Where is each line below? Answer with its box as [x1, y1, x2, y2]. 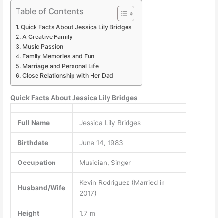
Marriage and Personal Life [22, 62, 99, 70]
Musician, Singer [79, 158, 131, 166]
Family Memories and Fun [22, 53, 94, 60]
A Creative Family [22, 33, 73, 41]
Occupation [17, 158, 56, 166]
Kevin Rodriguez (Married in [79, 178, 165, 186]
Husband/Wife [17, 183, 65, 192]
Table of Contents [16, 6, 84, 17]
